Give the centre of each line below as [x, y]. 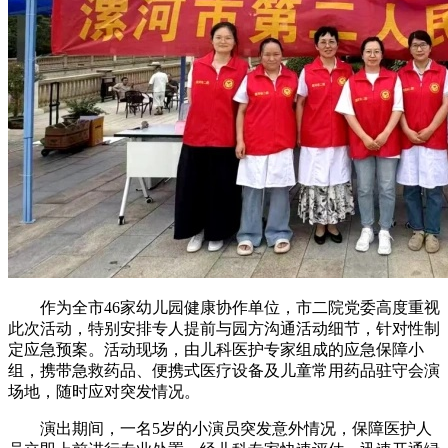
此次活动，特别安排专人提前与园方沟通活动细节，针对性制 [224, 329]
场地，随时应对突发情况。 [104, 392]
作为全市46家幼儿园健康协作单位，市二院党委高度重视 [240, 308]
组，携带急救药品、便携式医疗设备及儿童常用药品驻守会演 [224, 371]
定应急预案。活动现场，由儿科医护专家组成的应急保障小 [216, 350]
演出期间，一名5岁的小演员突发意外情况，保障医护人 [236, 429]
